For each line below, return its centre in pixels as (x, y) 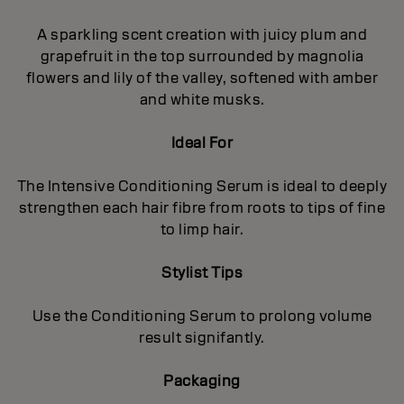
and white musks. (202, 99)
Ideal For (202, 142)
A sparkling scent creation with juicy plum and (202, 34)
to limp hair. (202, 229)
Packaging (202, 381)
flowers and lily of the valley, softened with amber (202, 78)
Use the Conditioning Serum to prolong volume (202, 316)
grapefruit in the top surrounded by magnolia (202, 56)
